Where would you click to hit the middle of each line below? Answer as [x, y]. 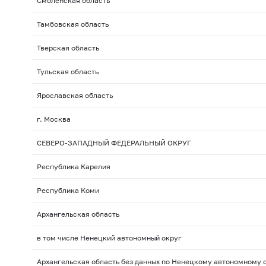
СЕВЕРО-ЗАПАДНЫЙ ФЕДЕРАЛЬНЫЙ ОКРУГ [114, 143]
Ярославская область [75, 96]
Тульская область [67, 72]
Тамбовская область [72, 24]
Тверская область [68, 48]
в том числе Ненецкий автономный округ [109, 238]
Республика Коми [68, 191]
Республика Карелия [73, 167]
